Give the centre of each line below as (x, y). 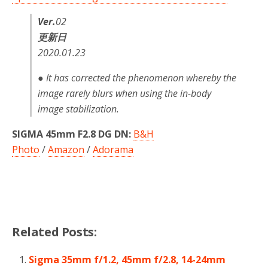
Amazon (66, 149)
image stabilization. (78, 109)
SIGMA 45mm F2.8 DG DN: (71, 134)
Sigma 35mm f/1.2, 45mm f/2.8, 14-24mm (127, 259)
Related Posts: (54, 232)
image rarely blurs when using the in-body (124, 93)
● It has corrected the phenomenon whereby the (137, 77)
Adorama (113, 149)
